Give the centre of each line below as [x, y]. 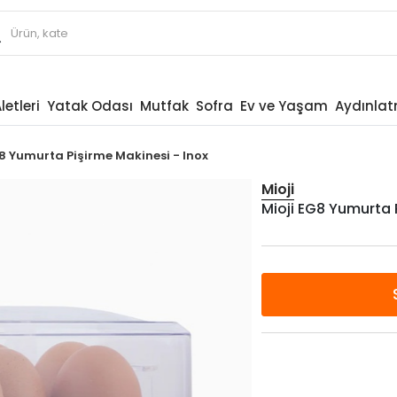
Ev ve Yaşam [284, 106]
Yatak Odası [90, 106]
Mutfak [164, 106]
